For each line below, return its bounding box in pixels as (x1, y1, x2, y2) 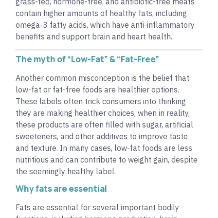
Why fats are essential (16, 182, 107, 194)
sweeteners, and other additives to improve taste (16, 131, 188, 141)
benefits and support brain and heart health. (16, 32, 172, 42)
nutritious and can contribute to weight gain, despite (16, 154, 198, 164)
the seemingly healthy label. (16, 166, 116, 176)
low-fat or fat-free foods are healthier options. (16, 84, 179, 94)
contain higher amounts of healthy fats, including (16, 8, 187, 18)
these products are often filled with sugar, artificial (16, 119, 193, 129)
